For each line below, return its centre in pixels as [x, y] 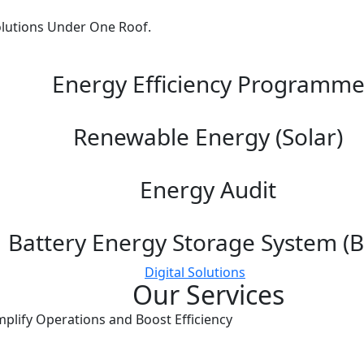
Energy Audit [208, 190]
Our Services [208, 295]
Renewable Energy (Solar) [208, 137]
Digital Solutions [195, 273]
